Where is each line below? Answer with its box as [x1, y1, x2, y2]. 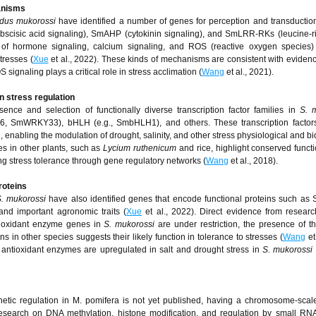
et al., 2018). [229, 156, 278, 166]
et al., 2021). [224, 67, 274, 77]
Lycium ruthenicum [103, 143, 177, 153]
